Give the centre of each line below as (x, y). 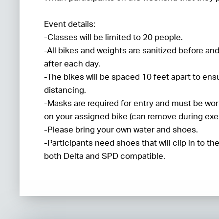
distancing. (65, 90)
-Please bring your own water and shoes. (121, 129)
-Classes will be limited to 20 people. (113, 37)
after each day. (73, 63)
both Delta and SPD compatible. (106, 156)
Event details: (70, 24)
